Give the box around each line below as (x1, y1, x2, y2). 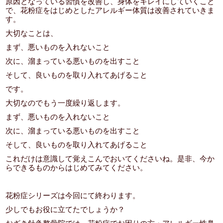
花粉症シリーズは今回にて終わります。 (5, 191, 140, 200)
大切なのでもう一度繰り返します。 (5, 99, 125, 107)
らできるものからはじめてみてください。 (5, 163, 148, 172)
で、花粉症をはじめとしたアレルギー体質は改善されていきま (5, 6, 215, 14)
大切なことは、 (5, 29, 58, 37)
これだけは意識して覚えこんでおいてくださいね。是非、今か (5, 154, 215, 163)
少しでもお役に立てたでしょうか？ (5, 205, 125, 214)
